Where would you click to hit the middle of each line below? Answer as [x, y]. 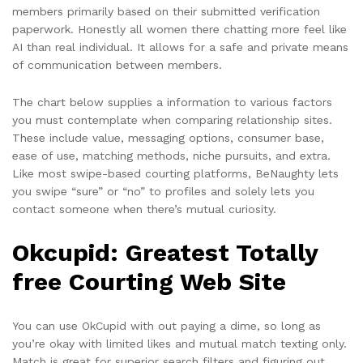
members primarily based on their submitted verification [166, 12]
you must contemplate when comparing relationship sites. [172, 120]
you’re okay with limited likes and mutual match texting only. [179, 343]
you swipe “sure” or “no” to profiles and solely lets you [163, 192]
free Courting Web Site [149, 282]
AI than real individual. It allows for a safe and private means [180, 47]
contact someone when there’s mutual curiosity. [144, 209]
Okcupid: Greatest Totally [165, 253]
